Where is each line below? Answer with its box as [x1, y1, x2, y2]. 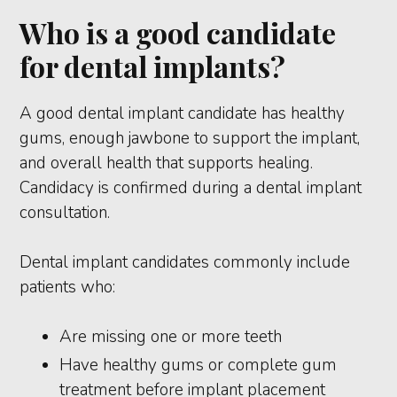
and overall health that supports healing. [19, 151, 314, 175]
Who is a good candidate [19, 12, 337, 51]
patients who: [19, 275, 116, 299]
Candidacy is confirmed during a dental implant [19, 175, 362, 199]
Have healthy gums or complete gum [59, 353, 338, 377]
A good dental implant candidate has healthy [19, 101, 346, 125]
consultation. [19, 200, 111, 224]
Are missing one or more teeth [59, 324, 283, 348]
